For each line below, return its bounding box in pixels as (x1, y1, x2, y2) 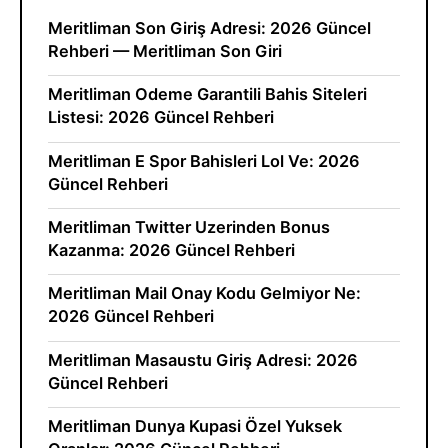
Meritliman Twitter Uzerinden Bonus (47, 217, 330, 237)
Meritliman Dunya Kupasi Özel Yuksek (47, 416, 342, 437)
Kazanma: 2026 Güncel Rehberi (47, 240, 295, 260)
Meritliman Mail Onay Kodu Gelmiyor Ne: (47, 283, 361, 304)
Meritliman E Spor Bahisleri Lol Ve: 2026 (47, 150, 360, 171)
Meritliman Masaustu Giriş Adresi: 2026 (47, 349, 358, 370)
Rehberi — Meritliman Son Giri (47, 40, 282, 61)
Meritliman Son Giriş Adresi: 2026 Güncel (47, 17, 371, 38)
